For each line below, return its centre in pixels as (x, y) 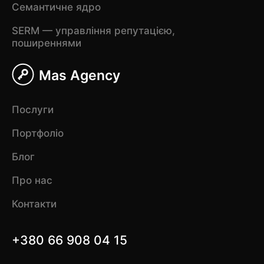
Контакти (34, 204)
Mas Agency (79, 76)
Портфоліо (37, 133)
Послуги (32, 109)
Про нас (32, 180)
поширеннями (46, 43)
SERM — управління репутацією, (93, 30)
